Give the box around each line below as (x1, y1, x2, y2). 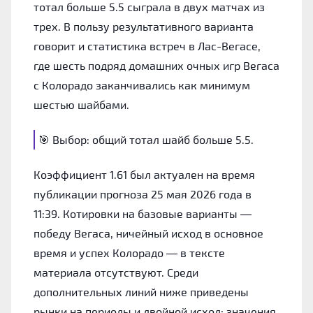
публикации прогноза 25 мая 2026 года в (34, 187, 252, 201)
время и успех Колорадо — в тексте (34, 245, 225, 259)
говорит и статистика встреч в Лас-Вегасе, (34, 38, 261, 52)
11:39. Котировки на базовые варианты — (34, 206, 252, 220)
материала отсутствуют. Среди (34, 265, 198, 279)
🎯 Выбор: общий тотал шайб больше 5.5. (38, 132, 254, 146)
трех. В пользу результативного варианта (34, 19, 254, 33)
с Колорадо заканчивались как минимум (34, 78, 250, 92)
